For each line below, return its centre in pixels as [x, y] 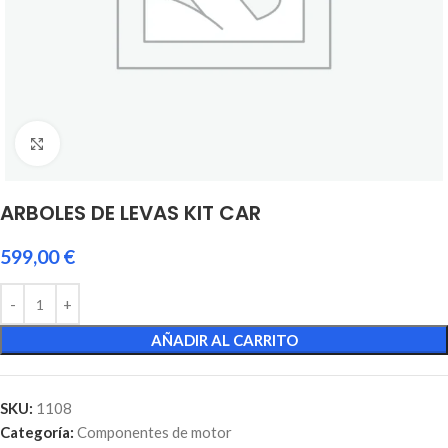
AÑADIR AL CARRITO [224, 340]
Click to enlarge [111, 143]
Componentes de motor [154, 432]
